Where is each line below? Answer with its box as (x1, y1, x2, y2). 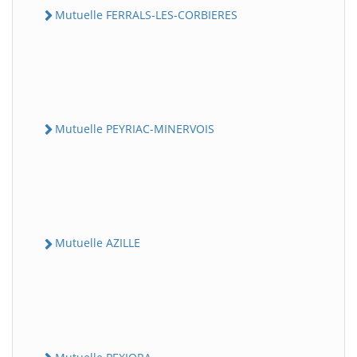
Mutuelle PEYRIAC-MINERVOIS (55, 121, 214, 136)
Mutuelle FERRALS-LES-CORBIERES (55, 6, 237, 22)
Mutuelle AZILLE (55, 235, 140, 251)
